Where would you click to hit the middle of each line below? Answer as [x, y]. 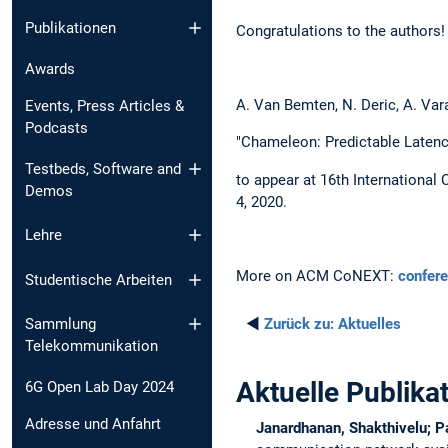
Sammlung [60, 324]
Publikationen [70, 28]
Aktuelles [367, 324]
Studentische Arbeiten [98, 279]
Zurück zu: [299, 324]
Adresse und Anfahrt [93, 424]
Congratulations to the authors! [340, 30]
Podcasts [56, 128]
